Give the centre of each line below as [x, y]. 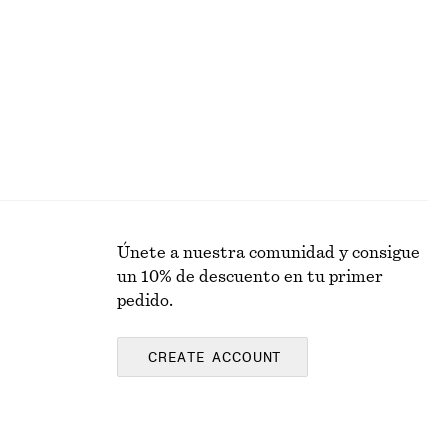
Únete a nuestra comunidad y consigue [268, 253]
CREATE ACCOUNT [215, 358]
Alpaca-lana [157, 14]
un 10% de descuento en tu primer [250, 277]
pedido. [145, 301]
